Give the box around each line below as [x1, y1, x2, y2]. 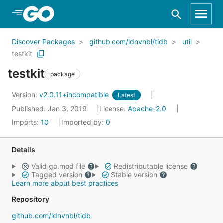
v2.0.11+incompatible [39, 90, 111, 99]
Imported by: [61, 118, 106, 126]
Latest [118, 91, 135, 99]
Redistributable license [111, 162, 190, 170]
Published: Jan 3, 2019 [12, 104, 89, 112]
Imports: [12, 118, 41, 126]
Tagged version [29, 170, 84, 179]
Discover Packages [12, 37, 75, 46]
